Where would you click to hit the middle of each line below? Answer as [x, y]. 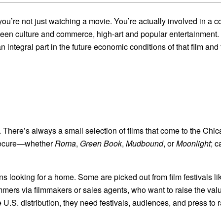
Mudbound [145, 143]
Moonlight [192, 143]
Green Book [101, 143]
